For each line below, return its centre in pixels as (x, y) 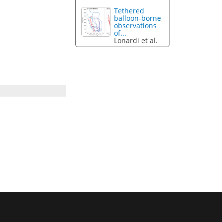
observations (136, 26)
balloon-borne (138, 18)
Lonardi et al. (136, 41)
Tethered (129, 11)
